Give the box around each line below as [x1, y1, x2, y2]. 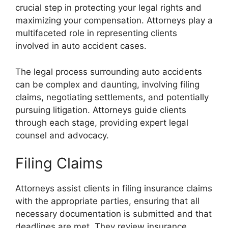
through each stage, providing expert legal [15, 117, 188, 128]
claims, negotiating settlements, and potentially [15, 92, 209, 102]
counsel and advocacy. [15, 130, 109, 140]
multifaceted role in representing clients [15, 28, 177, 39]
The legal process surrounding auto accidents [15, 66, 202, 77]
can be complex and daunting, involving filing [15, 79, 199, 90]
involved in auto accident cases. [15, 41, 147, 51]
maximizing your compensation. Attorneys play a [15, 15, 213, 26]
